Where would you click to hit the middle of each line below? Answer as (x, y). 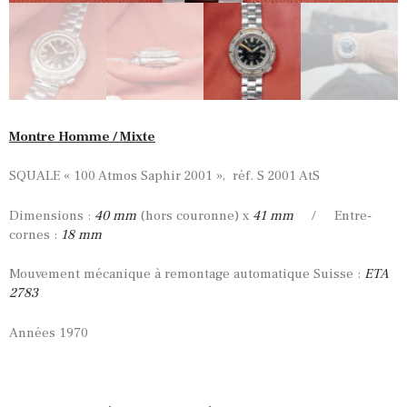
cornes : (33, 234)
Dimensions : (50, 215)
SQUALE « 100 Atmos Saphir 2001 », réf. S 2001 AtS (164, 176)
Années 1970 (49, 333)
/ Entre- (333, 215)
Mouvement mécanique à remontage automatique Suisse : (187, 274)
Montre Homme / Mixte (82, 136)
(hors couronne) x (194, 215)
